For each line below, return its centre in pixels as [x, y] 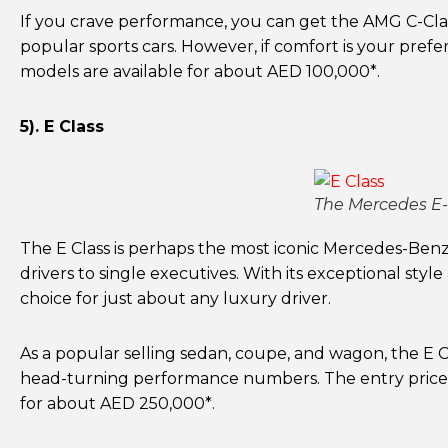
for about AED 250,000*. [117, 403]
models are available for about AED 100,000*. [200, 71]
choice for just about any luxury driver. [177, 298]
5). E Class [64, 126]
